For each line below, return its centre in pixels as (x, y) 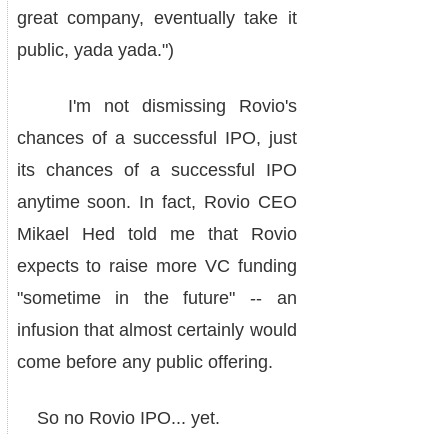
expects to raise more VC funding (156, 266)
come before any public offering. (144, 362)
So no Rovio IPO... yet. (118, 418)
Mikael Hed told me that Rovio (156, 234)
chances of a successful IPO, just (156, 138)
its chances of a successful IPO (156, 170)
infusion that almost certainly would (156, 330)
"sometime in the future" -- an (156, 298)
